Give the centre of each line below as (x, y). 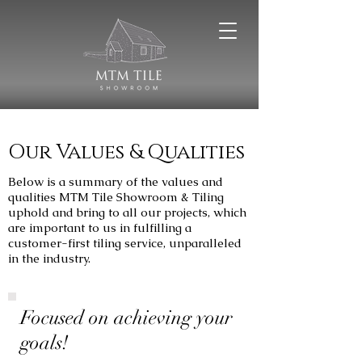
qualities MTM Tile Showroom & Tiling (116, 197)
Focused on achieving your (126, 318)
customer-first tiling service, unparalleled (125, 243)
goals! (44, 343)
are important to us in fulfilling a (100, 227)
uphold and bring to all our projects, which (127, 212)
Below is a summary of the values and (116, 181)
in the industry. (49, 258)
